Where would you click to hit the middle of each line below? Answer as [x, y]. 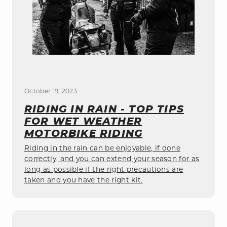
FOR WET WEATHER [83, 121]
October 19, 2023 [51, 91]
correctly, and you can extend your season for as [112, 159]
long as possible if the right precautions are [104, 170]
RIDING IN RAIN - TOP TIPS [104, 109]
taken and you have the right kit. [84, 180]
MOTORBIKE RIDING [84, 133]
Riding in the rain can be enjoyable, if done [103, 148]
